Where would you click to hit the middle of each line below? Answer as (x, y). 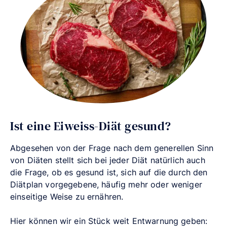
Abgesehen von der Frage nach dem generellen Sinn (112, 148)
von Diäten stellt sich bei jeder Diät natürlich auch (108, 160)
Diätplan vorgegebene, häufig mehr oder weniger (106, 184)
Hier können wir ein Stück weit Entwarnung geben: (109, 221)
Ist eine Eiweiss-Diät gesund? (91, 126)
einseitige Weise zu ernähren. (67, 196)
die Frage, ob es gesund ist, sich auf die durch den (109, 172)
